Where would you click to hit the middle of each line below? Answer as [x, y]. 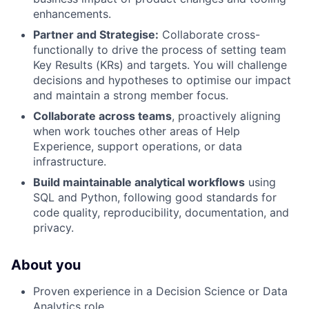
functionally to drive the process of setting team [160, 49]
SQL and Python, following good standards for [155, 197]
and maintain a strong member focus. [131, 95]
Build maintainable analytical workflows [139, 182]
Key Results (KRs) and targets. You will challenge [160, 64]
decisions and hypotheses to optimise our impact [162, 80]
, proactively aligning [226, 116]
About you [46, 265]
